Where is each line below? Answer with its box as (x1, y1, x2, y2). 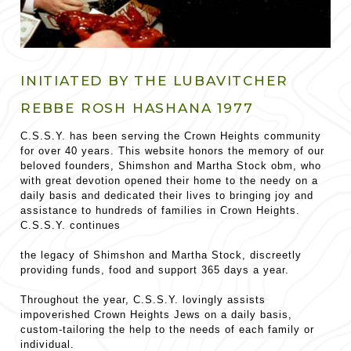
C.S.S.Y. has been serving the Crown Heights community (20, 129, 321, 142)
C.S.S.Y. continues (20, 219, 121, 231)
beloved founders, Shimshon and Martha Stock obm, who (20, 159, 321, 172)
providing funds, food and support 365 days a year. (20, 263, 289, 276)
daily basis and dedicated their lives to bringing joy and (20, 189, 313, 201)
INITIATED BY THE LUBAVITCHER (20, 72, 288, 89)
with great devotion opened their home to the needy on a (20, 174, 318, 186)
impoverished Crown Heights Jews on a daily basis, (20, 308, 292, 320)
